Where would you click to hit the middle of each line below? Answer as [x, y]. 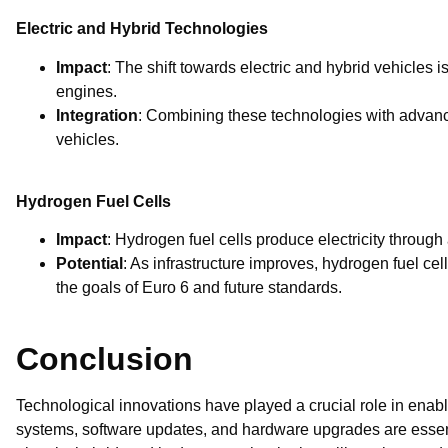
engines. [86, 91]
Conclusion [104, 359]
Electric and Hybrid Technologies [142, 29]
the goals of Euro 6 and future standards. [199, 288]
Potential [89, 264]
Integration [97, 115]
